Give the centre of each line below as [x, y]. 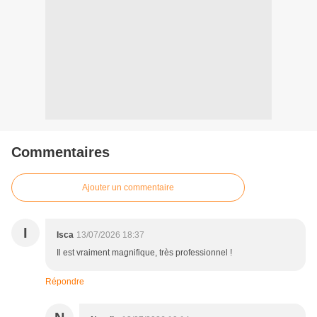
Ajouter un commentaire [128, 188]
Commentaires [60, 152]
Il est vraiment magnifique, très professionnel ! [144, 253]
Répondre [65, 282]
